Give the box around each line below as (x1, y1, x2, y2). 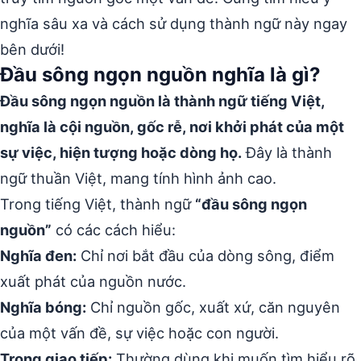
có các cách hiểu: (52, 221, 176, 239)
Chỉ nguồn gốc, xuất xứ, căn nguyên (86, 298, 340, 316)
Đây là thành (242, 143, 332, 161)
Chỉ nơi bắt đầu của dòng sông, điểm (77, 247, 334, 264)
